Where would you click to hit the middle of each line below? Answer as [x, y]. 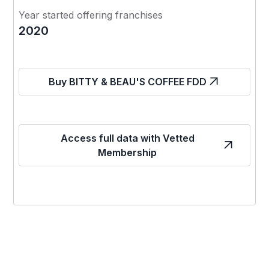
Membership [127, 152]
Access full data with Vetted [127, 138]
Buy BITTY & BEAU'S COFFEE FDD [127, 81]
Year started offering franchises [91, 15]
